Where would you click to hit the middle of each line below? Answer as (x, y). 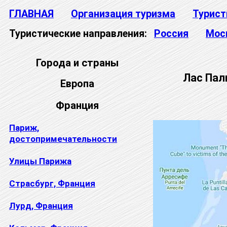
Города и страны (77, 63)
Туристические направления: (78, 34)
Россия (171, 34)
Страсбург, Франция (52, 183)
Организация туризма (123, 14)
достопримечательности (63, 139)
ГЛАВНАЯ (31, 14)
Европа (77, 84)
